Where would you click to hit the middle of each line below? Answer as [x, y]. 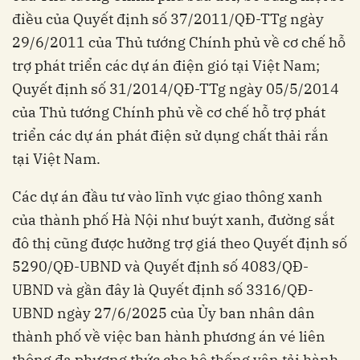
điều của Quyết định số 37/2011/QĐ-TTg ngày [168, 19]
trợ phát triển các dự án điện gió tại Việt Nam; [166, 66]
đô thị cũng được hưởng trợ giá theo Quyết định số [180, 243]
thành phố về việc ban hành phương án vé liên [169, 337]
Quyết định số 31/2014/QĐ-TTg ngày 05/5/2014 [176, 89]
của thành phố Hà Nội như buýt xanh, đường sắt [173, 220]
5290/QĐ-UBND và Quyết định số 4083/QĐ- [160, 267]
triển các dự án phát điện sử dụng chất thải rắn [170, 136]
